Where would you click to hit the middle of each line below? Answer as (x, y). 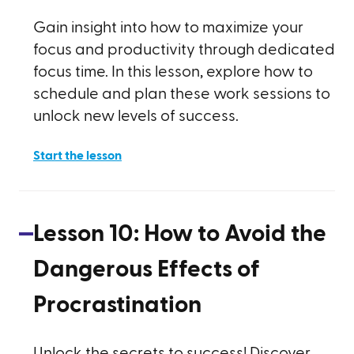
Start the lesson (77, 156)
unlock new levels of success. (136, 116)
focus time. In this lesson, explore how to (173, 72)
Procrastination (117, 305)
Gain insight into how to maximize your (168, 28)
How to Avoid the (235, 234)
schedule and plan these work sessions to (182, 94)
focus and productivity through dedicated (184, 50)
